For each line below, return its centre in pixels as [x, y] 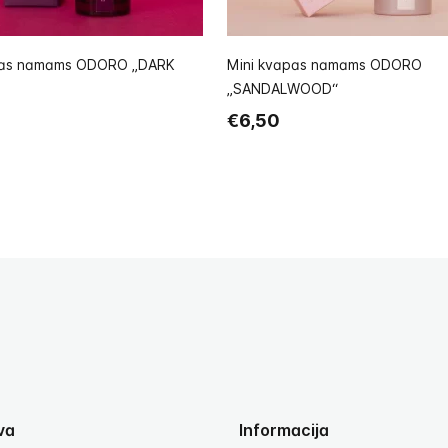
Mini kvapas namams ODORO [324, 64]
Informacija [284, 430]
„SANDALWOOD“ [282, 88]
